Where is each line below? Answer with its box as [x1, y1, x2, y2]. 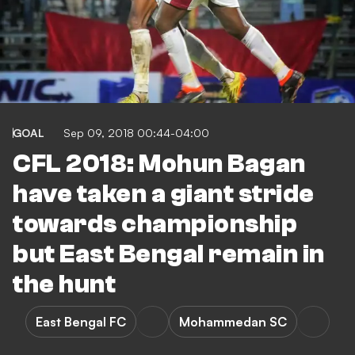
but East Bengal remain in [13, 240, 325, 269]
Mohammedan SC [179, 314, 287, 330]
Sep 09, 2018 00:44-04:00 [63, 126, 209, 140]
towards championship [13, 210, 297, 239]
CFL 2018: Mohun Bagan [13, 150, 306, 179]
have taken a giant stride [13, 180, 315, 209]
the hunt [13, 270, 116, 300]
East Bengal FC [36, 314, 126, 330]
